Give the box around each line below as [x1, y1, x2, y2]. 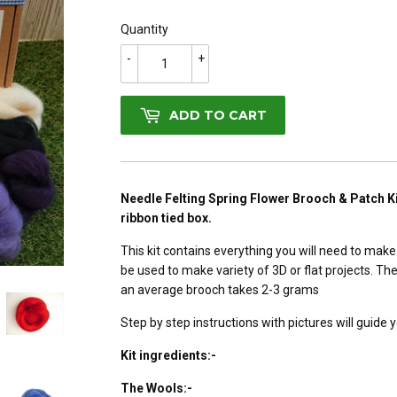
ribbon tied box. [121, 211, 212, 226]
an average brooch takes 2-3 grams [121, 283, 322, 298]
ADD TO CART [169, 106, 267, 123]
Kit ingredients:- [121, 348, 216, 363]
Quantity [121, 22, 168, 37]
